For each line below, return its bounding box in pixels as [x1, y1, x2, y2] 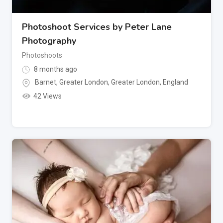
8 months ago [32, 65, 77, 74]
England [163, 78, 188, 87]
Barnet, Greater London [35, 78, 108, 87]
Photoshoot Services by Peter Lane [22, 21, 172, 33]
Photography [22, 35, 76, 47]
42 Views [33, 92, 62, 100]
